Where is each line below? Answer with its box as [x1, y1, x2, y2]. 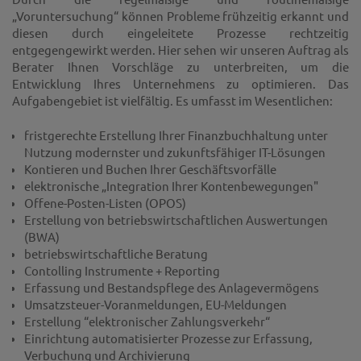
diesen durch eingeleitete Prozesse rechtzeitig [12, 25, 349, 41]
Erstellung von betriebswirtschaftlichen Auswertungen [24, 211, 328, 227]
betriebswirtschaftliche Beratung [24, 245, 208, 261]
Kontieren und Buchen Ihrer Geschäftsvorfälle [24, 160, 276, 176]
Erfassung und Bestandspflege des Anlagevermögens [24, 279, 319, 295]
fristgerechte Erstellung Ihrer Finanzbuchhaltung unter [24, 127, 328, 143]
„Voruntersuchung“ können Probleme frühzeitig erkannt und [12, 8, 349, 24]
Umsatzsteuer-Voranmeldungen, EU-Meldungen [24, 296, 287, 312]
